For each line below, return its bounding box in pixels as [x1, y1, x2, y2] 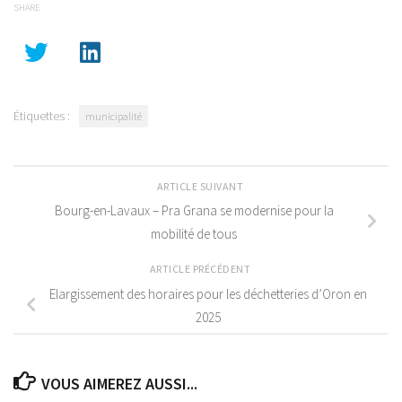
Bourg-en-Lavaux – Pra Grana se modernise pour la [54, 202, 334, 220]
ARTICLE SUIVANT [156, 179, 246, 193]
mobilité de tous [151, 225, 237, 243]
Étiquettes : [13, 107, 70, 124]
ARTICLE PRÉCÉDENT [149, 262, 253, 276]
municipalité [85, 109, 142, 123]
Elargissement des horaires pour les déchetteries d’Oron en [49, 285, 367, 303]
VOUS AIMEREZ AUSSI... [40, 372, 197, 394]
